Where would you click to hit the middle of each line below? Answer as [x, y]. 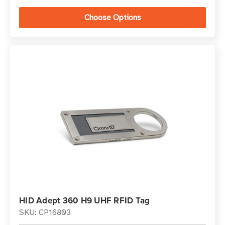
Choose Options [113, 18]
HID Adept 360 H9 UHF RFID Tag [85, 200]
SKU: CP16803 [45, 212]
